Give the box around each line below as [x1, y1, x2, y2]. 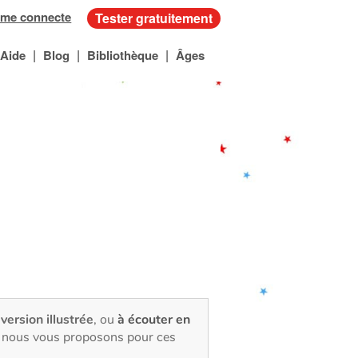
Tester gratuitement [95, 9, 213, 27]
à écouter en [117, 311, 190, 328]
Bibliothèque [86, 46, 158, 65]
